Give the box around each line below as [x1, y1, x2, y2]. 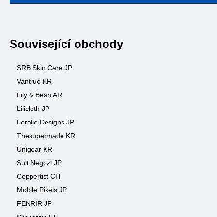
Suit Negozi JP [17, 159, 62, 167]
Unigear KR [17, 145, 52, 153]
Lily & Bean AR [17, 91, 62, 99]
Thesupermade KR [17, 132, 75, 139]
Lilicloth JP [17, 105, 49, 112]
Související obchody [10, 37, 123, 50]
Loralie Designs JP [17, 118, 74, 126]
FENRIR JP [17, 200, 52, 207]
